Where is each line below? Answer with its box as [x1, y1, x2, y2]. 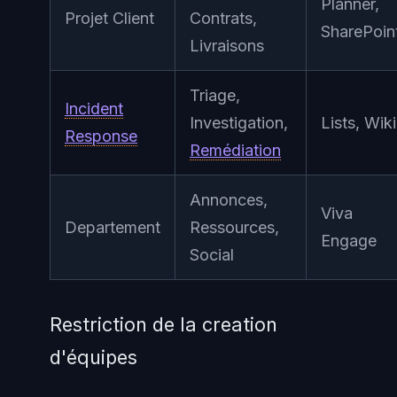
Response [65, 127, 137, 146]
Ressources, [190, 218, 279, 237]
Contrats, [190, 9, 257, 28]
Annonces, [190, 191, 268, 210]
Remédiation [190, 141, 281, 160]
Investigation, [190, 113, 288, 133]
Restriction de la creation [50, 313, 277, 337]
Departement [65, 218, 160, 237]
